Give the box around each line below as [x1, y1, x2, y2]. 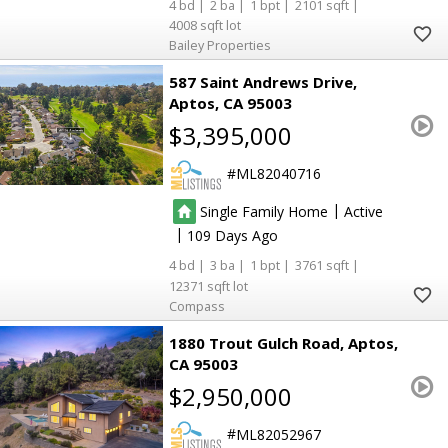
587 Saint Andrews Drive [169, 72, 354, 93]
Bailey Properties [169, 37, 272, 55]
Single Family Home [200, 201, 329, 221]
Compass [169, 298, 226, 316]
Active [344, 201, 384, 221]
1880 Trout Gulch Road [169, 333, 341, 354]
